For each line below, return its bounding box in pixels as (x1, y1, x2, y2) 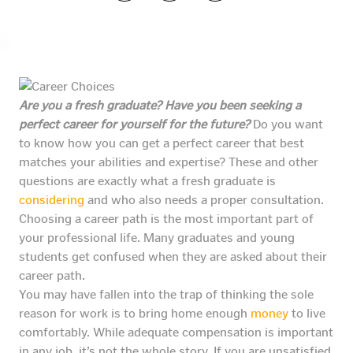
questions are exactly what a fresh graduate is (19, 173, 276, 189)
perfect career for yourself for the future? (19, 117, 250, 132)
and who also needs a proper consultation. (84, 192, 324, 208)
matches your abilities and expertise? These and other (19, 154, 318, 170)
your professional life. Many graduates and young (19, 230, 295, 246)
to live (288, 306, 325, 321)
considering (19, 192, 84, 208)
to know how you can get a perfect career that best (19, 136, 304, 151)
